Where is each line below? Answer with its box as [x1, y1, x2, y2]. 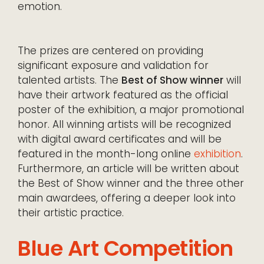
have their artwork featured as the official [18, 88, 228, 103]
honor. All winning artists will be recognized [18, 117, 231, 132]
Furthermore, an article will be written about [18, 161, 239, 176]
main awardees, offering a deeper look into [18, 191, 236, 206]
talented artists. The [18, 73, 121, 88]
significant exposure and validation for [18, 58, 209, 73]
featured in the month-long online [18, 147, 194, 161]
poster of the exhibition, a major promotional [18, 103, 244, 117]
